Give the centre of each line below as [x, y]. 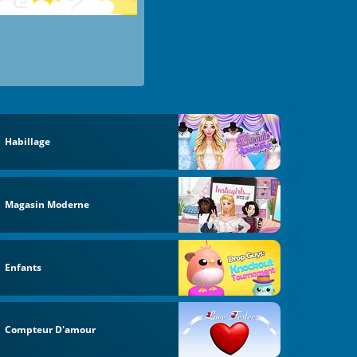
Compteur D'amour [51, 330]
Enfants [24, 267]
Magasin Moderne [47, 204]
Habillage [28, 142]
